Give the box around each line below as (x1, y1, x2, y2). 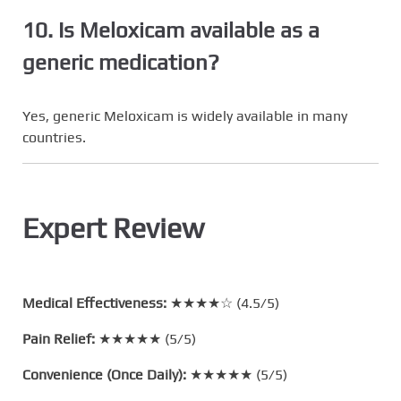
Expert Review (22, 211, 204, 245)
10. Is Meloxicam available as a (22, 18, 320, 43)
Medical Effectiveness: (22, 294, 166, 312)
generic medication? (22, 50, 219, 75)
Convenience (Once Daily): (22, 366, 186, 384)
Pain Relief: (22, 330, 95, 348)
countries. (22, 129, 86, 147)
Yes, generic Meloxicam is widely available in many (22, 107, 347, 125)
